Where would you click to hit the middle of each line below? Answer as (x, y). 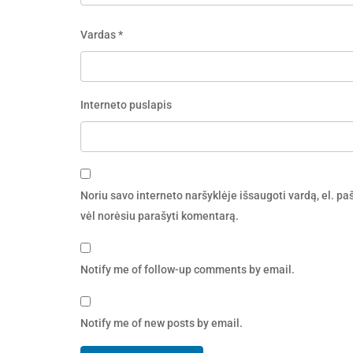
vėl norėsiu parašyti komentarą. (160, 216)
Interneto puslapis (126, 105)
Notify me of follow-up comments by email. (188, 270)
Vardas (99, 34)
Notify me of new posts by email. (162, 323)
